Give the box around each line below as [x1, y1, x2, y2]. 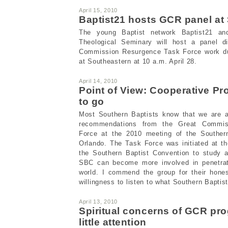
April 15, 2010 [79, 7, 118, 13]
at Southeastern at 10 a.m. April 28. [79, 57, 197, 65]
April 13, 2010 [79, 198, 118, 205]
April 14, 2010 [79, 77, 118, 84]
